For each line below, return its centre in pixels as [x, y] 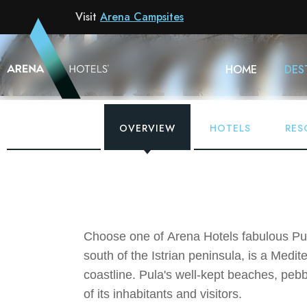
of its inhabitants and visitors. [163, 294]
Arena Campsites [142, 17]
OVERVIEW [147, 128]
